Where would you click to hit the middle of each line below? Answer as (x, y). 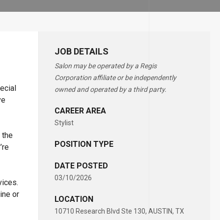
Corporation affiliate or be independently (115, 78)
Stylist (64, 123)
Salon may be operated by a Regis (106, 66)
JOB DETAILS (82, 51)
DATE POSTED (81, 166)
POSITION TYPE (84, 144)
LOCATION (74, 199)
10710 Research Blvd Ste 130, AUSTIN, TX (119, 211)
